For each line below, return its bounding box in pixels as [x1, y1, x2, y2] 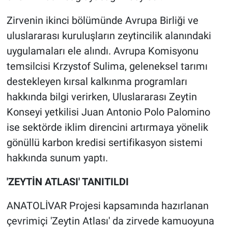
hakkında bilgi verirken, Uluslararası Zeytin [6, 91, 197, 103]
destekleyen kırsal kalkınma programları [6, 75, 187, 88]
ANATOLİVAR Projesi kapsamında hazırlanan [6, 199, 209, 212]
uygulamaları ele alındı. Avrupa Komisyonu [6, 45, 198, 58]
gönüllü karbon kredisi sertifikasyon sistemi [6, 136, 203, 149]
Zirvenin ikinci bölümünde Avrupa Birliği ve [6, 14, 198, 27]
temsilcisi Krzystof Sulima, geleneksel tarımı [6, 60, 208, 73]
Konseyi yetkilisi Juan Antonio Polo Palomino [6, 106, 210, 119]
